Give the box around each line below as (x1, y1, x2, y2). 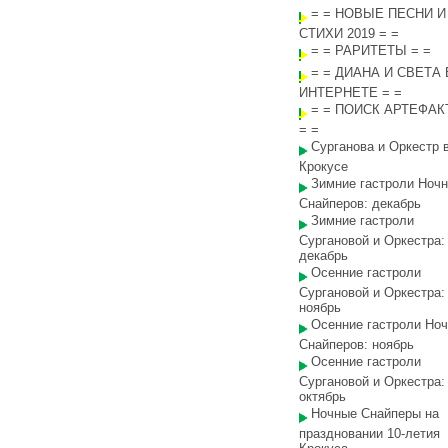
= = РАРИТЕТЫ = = (311, 43, 431, 58)
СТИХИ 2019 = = (299, 26, 399, 41)
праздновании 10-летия (299, 426, 440, 441)
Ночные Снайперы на (311, 406, 439, 421)
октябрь (299, 389, 346, 404)
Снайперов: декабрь (299, 196, 421, 211)
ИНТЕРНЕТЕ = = (299, 85, 402, 100)
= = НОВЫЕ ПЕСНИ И (311, 6, 446, 21)
